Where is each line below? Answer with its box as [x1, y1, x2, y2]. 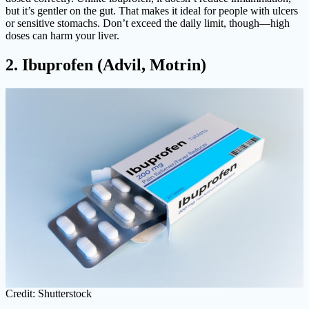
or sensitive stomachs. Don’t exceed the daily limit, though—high [6, 17, 290, 30]
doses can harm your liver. [6, 30, 119, 42]
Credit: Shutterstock [6, 288, 92, 300]
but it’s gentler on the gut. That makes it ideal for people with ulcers [6, 5, 298, 17]
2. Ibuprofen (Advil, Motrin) [6, 56, 206, 74]
